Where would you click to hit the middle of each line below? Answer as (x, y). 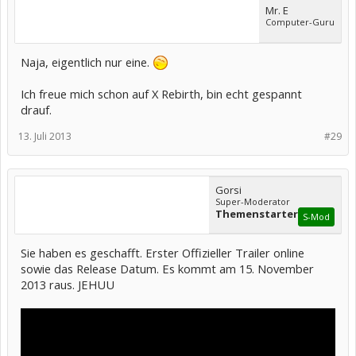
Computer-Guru (300, 21)
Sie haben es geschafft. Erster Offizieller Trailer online (163, 252)
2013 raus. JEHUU (68, 284)
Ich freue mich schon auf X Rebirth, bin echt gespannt (161, 93)
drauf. (36, 109)
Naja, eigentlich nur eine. (87, 62)
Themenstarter (257, 213)
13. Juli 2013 (45, 136)
